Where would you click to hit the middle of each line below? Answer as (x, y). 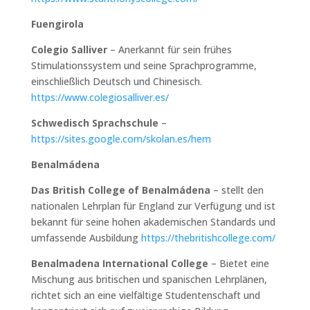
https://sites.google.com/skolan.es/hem (121, 138)
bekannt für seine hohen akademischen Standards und (153, 221)
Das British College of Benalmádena (120, 190)
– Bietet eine (238, 263)
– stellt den (237, 190)
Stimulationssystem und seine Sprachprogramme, (144, 65)
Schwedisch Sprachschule (94, 122)
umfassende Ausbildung (86, 237)
